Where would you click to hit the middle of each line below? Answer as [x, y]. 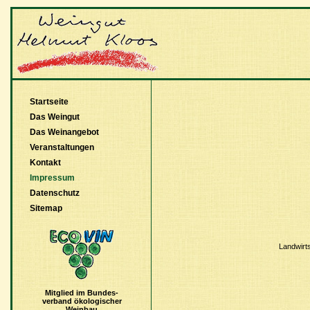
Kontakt [45, 163]
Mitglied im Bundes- [82, 293]
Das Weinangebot [64, 132]
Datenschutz [55, 193]
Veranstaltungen [62, 147]
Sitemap [46, 208]
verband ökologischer [82, 301]
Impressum [52, 178]
